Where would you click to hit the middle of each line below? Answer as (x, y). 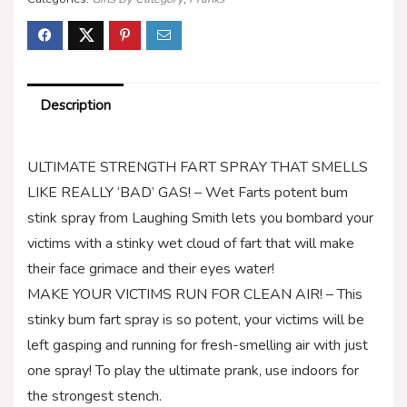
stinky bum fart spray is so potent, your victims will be (196, 319)
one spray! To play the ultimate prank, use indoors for (193, 370)
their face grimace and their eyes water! (151, 268)
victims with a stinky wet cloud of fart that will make (191, 243)
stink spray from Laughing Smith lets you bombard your (200, 218)
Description (75, 105)
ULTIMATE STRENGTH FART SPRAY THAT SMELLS (198, 167)
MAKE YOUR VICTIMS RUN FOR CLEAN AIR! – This (195, 294)
